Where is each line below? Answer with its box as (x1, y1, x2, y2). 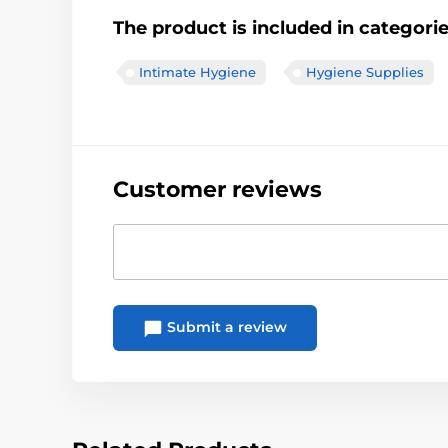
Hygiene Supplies (306, 64, 424, 81)
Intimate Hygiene (139, 64, 256, 81)
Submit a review (163, 318, 287, 337)
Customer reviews (113, 176, 322, 204)
